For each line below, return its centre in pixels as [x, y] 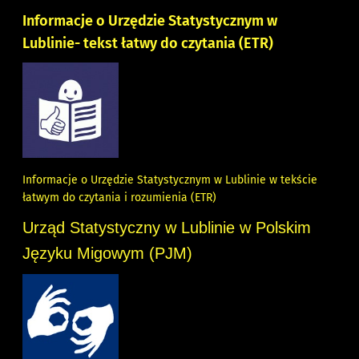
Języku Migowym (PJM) [108, 254]
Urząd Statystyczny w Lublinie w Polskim [167, 228]
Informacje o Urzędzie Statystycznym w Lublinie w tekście [170, 180]
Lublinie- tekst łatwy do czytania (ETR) [148, 44]
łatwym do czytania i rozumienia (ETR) [120, 198]
